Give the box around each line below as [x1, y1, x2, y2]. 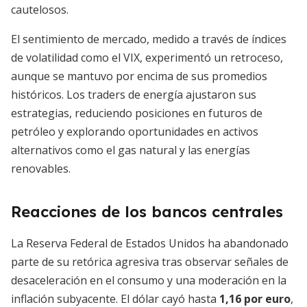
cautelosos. [11, 2, 69, 17]
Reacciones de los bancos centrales [11, 202, 283, 221]
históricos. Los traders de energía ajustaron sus [11, 87, 256, 102]
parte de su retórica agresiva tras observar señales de [11, 254, 288, 269]
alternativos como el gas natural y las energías [11, 143, 250, 158]
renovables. [11, 161, 71, 176]
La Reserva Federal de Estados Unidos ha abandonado [11, 236, 288, 251]
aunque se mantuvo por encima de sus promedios [11, 69, 267, 84]
